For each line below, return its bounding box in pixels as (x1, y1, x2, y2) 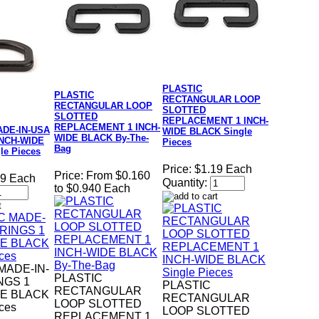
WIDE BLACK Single (162, 126, 252, 137)
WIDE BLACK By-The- (54, 132, 149, 144)
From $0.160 (86, 169, 150, 182)
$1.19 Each (194, 163, 252, 176)
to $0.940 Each (54, 182, 130, 195)
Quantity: (162, 177, 207, 189)
